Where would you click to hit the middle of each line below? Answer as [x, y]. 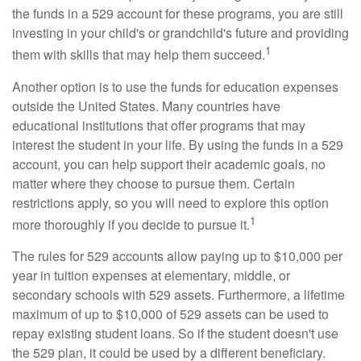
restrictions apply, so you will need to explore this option [170, 202]
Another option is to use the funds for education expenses [175, 86]
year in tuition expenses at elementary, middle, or [151, 275]
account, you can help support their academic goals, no [169, 164]
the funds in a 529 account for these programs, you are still [178, 14]
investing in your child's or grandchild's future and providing [180, 33]
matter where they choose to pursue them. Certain [154, 183]
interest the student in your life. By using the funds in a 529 [178, 144]
